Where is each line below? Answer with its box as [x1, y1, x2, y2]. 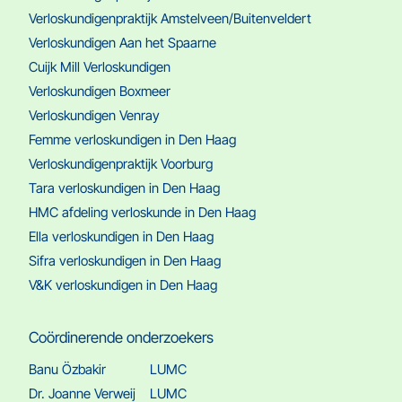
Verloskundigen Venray [29, 107, 160, 125]
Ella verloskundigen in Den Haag [29, 228, 214, 246]
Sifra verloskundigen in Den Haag [29, 252, 221, 270]
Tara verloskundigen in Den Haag [29, 179, 220, 197]
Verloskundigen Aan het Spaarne [29, 34, 216, 52]
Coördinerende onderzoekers [29, 328, 214, 347]
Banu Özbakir [29, 361, 106, 379]
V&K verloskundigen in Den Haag [29, 276, 217, 294]
